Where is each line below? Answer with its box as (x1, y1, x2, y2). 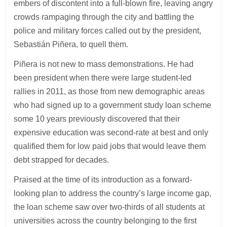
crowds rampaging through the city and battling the (14, 12, 195, 21)
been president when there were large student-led (14, 73, 192, 82)
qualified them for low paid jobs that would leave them (14, 141, 206, 150)
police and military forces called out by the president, (14, 26, 202, 35)
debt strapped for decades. (14, 155, 111, 164)
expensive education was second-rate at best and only (14, 128, 209, 137)
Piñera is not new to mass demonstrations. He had (14, 59, 194, 68)
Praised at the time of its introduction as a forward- (14, 175, 193, 184)
